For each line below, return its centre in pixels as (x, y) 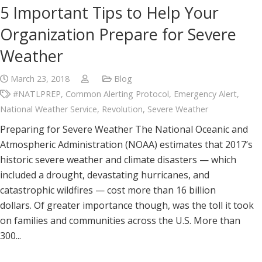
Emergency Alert (206, 94)
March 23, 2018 (40, 79)
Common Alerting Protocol (118, 94)
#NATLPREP (37, 94)
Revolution (122, 109)
